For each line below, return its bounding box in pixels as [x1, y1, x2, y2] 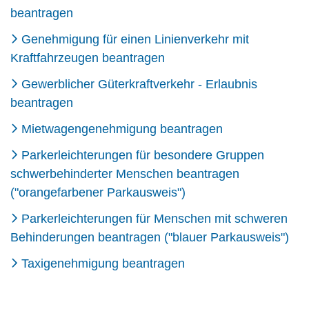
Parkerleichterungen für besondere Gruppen [21, 148, 264, 162]
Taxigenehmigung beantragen [21, 256, 185, 270]
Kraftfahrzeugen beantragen [10, 50, 165, 65]
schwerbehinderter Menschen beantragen [10, 166, 239, 181]
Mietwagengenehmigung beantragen [21, 121, 223, 136]
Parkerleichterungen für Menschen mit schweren [21, 211, 288, 226]
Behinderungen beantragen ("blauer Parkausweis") [10, 230, 289, 244]
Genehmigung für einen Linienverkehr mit [21, 32, 249, 46]
